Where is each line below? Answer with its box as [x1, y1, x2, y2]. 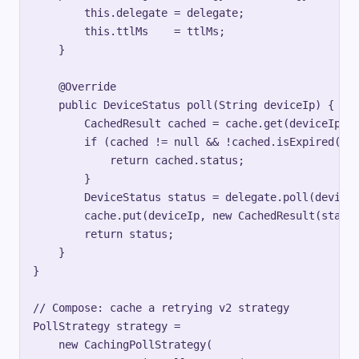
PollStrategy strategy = [33, 319, 180, 333]
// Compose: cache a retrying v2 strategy [33, 301, 289, 314]
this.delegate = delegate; [33, 6, 244, 19]
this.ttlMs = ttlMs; [33, 24, 225, 38]
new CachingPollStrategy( [33, 337, 212, 351]
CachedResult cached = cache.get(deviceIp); [33, 116, 353, 130]
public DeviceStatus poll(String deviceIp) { [33, 98, 334, 111]
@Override [33, 79, 116, 93]
